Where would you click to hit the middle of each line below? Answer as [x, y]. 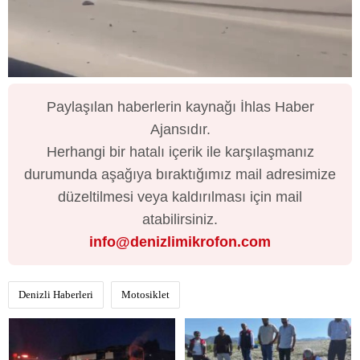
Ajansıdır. [180, 130]
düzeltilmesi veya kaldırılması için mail [180, 197]
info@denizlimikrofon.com [180, 242]
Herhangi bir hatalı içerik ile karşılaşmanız [180, 152]
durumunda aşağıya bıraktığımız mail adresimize [180, 175]
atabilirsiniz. [180, 220]
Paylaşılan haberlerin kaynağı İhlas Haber [180, 107]
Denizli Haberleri [56, 295]
